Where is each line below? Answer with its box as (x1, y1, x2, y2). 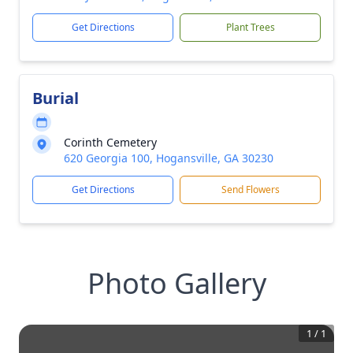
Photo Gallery (87, 264, 266, 303)
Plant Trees (225, 20, 275, 34)
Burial (32, 87, 79, 109)
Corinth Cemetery (64, 135, 157, 150)
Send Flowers (221, 183, 280, 196)
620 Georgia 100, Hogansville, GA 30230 (64, 150, 273, 165)
